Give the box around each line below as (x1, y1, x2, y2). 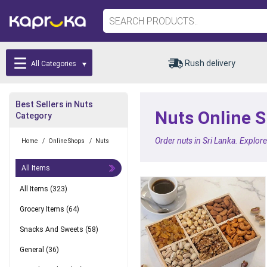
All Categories (31, 59, 77, 68)
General (20, 246, 46, 254)
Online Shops (48, 138, 85, 145)
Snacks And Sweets (20, 225, 85, 234)
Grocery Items (20, 205, 66, 213)
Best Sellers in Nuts (15, 100, 93, 109)
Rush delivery (185, 58, 235, 68)
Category (15, 111, 52, 120)
